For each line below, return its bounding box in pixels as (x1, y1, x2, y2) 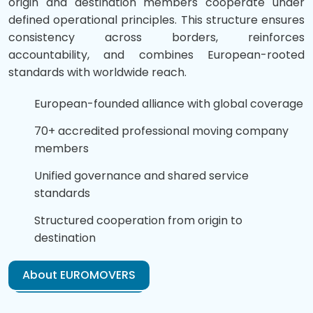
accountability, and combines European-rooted (8, 46, 305, 63)
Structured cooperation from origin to (34, 212, 242, 228)
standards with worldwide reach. (8, 64, 187, 80)
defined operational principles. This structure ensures (8, 11, 305, 28)
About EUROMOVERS (22, 266, 136, 283)
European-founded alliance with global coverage (34, 95, 303, 112)
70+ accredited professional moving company (34, 122, 289, 139)
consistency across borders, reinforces (8, 29, 305, 45)
